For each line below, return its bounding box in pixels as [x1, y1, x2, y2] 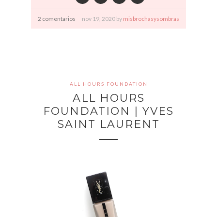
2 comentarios [38, 15, 76, 22]
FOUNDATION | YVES [43, 104, 174, 118]
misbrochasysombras [123, 15, 179, 22]
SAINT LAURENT [57, 117, 160, 131]
